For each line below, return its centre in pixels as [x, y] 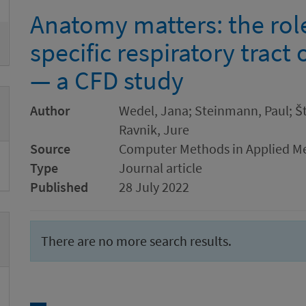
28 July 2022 [154, 187]
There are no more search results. [136, 241]
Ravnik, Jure [154, 129]
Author [50, 110]
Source [50, 149]
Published [59, 187]
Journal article [161, 168]
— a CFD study [107, 80]
